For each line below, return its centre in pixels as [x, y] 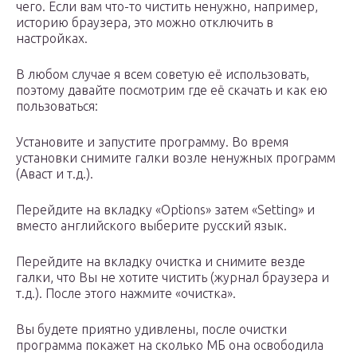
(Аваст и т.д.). [55, 174]
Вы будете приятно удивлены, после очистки [151, 330]
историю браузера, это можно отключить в [145, 23]
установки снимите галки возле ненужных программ [176, 158]
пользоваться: [57, 106]
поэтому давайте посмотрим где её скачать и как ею [172, 90]
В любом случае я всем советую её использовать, [163, 75]
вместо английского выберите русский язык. [151, 226]
